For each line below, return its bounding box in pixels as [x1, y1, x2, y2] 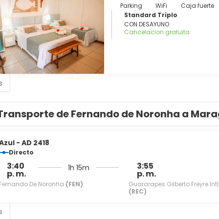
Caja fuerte [180, 1, 214, 10]
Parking [120, 1, 142, 10]
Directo [9, 148, 34, 156]
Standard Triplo [124, 11, 177, 19]
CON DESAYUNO [124, 20, 169, 28]
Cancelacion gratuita [124, 28, 190, 36]
